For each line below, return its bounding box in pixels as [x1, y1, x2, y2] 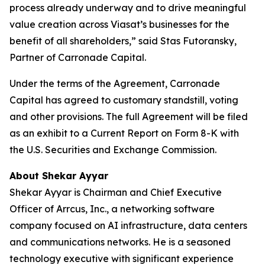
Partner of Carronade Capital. [9, 51, 146, 63]
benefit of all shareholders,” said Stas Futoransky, [9, 35, 237, 47]
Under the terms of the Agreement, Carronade [9, 77, 220, 89]
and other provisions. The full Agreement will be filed [9, 111, 248, 122]
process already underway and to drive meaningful [9, 2, 246, 14]
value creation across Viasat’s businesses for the [9, 18, 230, 30]
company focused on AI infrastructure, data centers [9, 219, 247, 231]
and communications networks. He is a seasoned [9, 236, 231, 248]
